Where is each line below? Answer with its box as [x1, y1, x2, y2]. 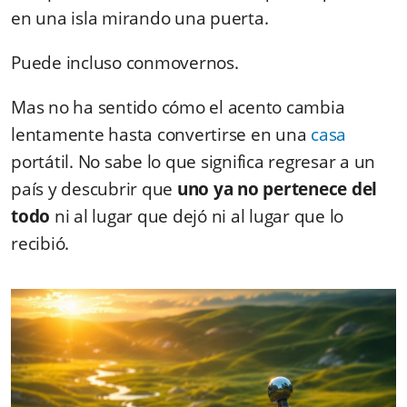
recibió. [11, 231, 69, 255]
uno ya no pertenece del [176, 176, 377, 201]
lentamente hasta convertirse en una [11, 122, 311, 146]
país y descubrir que [11, 176, 177, 201]
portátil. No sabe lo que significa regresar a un [11, 149, 375, 174]
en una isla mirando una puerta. [11, 5, 273, 30]
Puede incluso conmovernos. [11, 50, 243, 74]
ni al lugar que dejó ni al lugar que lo [50, 203, 343, 228]
